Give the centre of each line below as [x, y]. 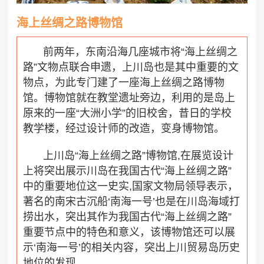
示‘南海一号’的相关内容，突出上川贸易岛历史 [131, 247]
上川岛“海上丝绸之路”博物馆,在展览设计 [138, 155]
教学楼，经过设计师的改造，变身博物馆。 [124, 128]
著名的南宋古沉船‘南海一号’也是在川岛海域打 [131, 201]
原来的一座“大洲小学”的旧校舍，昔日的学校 [127, 113]
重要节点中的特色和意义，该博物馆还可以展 [129, 232]
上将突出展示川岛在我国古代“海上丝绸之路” [127, 171]
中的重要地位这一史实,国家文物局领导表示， [131, 186]
